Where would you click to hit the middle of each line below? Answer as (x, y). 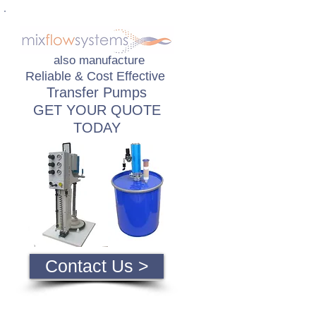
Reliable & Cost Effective (97, 76)
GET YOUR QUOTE (97, 110)
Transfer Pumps (97, 92)
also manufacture (99, 60)
